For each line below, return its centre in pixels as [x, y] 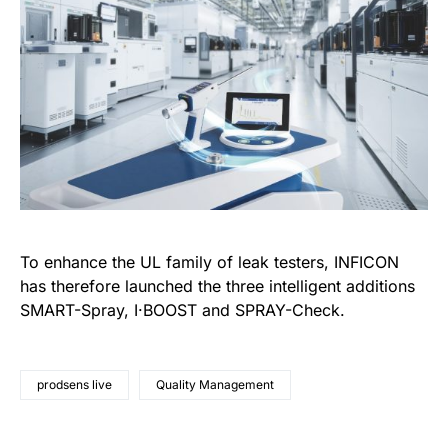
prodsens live [74, 385]
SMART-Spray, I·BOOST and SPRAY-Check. [182, 310]
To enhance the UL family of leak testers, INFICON [209, 262]
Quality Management [215, 385]
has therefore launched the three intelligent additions [217, 286]
